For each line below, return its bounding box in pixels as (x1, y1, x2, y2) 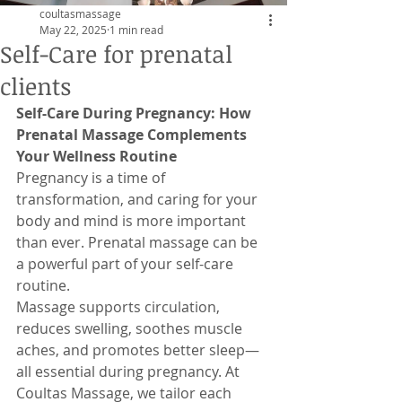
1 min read (109, 22, 163, 37)
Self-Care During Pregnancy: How (16, 103, 255, 123)
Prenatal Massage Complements (16, 125, 250, 144)
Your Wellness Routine (16, 146, 177, 166)
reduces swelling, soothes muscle (16, 319, 246, 338)
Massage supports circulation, (16, 297, 223, 317)
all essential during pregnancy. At (16, 362, 243, 381)
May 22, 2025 (39, 22, 107, 37)
